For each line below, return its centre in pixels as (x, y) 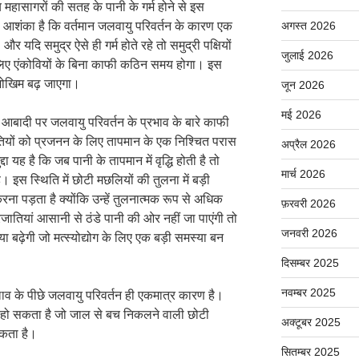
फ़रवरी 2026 (308, 204)
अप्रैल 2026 (308, 145)
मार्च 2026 (303, 174)
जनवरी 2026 (309, 234)
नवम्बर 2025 (308, 293)
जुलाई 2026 (307, 56)
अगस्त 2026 (308, 26)
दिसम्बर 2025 (310, 263)
